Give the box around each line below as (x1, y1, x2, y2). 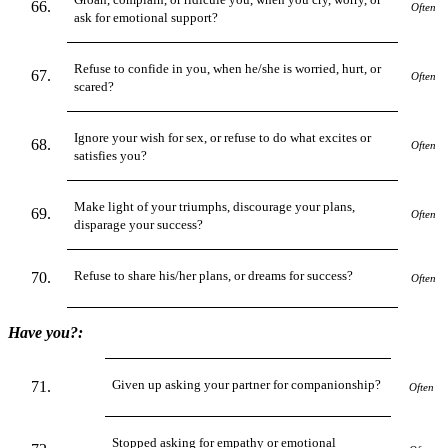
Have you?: (8, 323, 83, 341)
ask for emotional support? (74, 9, 219, 25)
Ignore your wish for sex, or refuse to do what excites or (74, 129, 372, 145)
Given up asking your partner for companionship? (112, 376, 382, 392)
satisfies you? (74, 147, 148, 163)
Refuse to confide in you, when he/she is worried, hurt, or (74, 60, 382, 76)
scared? (74, 78, 115, 94)
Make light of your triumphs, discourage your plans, (74, 198, 356, 214)
